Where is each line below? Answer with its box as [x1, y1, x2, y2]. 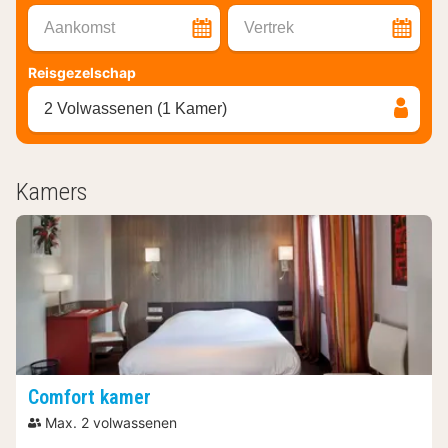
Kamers [16, 177, 87, 206]
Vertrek [244, 18, 294, 36]
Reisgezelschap [28, 63, 136, 81]
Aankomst [44, 18, 115, 36]
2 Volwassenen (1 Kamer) [44, 99, 227, 117]
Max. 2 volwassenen [45, 413, 177, 431]
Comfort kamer [28, 384, 151, 409]
